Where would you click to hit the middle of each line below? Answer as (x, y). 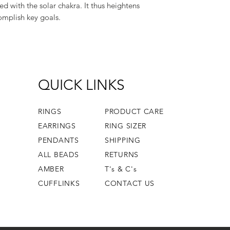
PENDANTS (59, 140)
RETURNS (122, 155)
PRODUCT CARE (134, 111)
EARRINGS (57, 126)
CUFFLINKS (59, 183)
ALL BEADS (59, 155)
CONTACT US (130, 183)
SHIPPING (123, 140)
